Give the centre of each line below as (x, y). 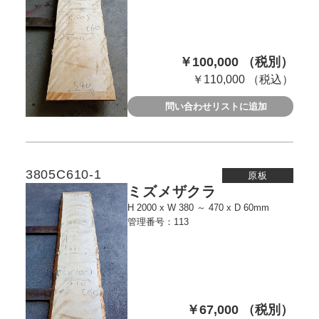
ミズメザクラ (172, 192)
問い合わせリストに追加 (216, 106)
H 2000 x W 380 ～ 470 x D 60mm (252, 208)
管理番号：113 (158, 222)
